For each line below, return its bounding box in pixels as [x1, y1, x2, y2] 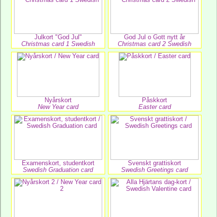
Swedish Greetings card [121, 166, 188, 173]
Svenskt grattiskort [128, 159, 182, 167]
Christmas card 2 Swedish [118, 40, 192, 47]
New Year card [37, 103, 78, 110]
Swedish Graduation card [23, 166, 93, 173]
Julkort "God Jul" [34, 33, 82, 41]
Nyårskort [44, 96, 72, 104]
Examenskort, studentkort [21, 159, 94, 167]
